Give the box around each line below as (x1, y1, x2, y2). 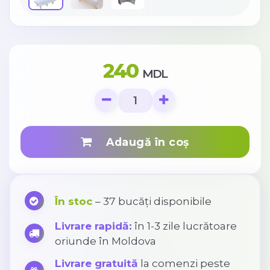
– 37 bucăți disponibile (92, 194, 212, 207)
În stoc (54, 194, 93, 207)
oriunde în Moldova (54, 234, 156, 247)
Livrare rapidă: (54, 219, 132, 232)
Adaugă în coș (96, 135, 189, 148)
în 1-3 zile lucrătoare (131, 219, 237, 232)
